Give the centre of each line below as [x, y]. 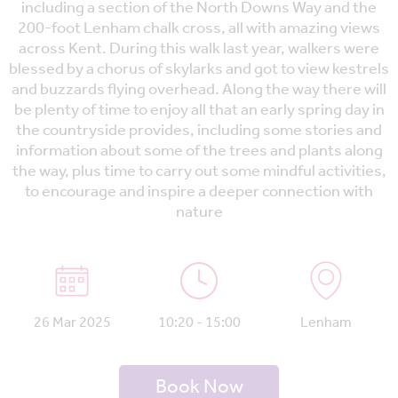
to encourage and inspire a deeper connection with [199, 192]
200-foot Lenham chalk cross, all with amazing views [199, 29]
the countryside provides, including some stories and [199, 131]
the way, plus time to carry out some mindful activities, [199, 172]
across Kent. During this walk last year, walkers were [199, 49]
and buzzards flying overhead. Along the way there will [199, 90]
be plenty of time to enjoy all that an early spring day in [199, 111]
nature [199, 213]
